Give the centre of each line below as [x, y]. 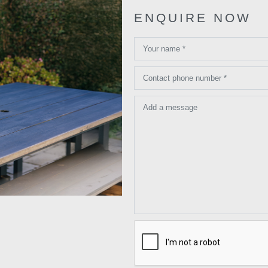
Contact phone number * [185, 78]
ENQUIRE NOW [193, 18]
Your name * [164, 49]
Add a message [170, 108]
